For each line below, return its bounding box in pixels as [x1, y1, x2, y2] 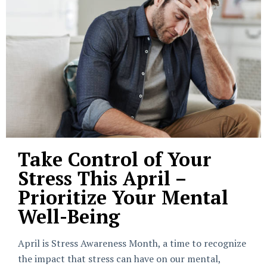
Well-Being [18, 204, 120, 229]
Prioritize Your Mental [18, 185, 228, 210]
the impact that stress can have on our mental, [18, 252, 221, 265]
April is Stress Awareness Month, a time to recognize [18, 237, 246, 250]
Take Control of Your [18, 147, 212, 172]
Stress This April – [18, 166, 186, 191]
